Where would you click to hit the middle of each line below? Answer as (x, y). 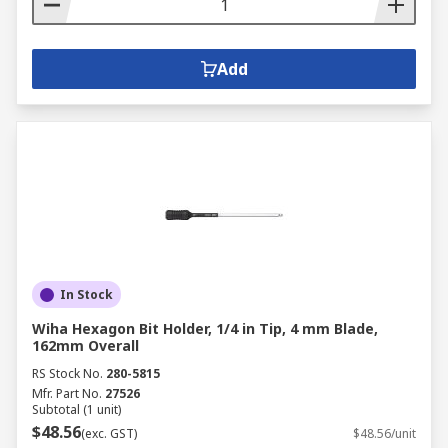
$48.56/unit (384, 433)
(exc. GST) (109, 433)
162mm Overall (85, 345)
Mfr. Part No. (67, 393)
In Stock (86, 294)
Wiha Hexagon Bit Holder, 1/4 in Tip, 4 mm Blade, (205, 328)
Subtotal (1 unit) (76, 409)
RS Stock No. (67, 373)
